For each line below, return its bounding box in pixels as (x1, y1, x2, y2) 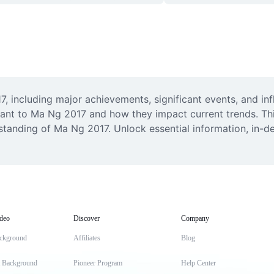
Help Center (181, 259, 216, 267)
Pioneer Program (73, 259, 122, 267)
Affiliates (73, 234, 100, 242)
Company (181, 214, 209, 223)
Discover (73, 214, 100, 223)
